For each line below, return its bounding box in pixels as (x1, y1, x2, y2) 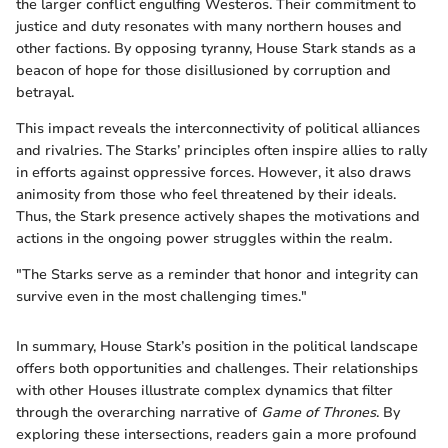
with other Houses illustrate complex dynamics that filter (16, 380, 393, 400)
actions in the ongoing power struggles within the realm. (16, 228, 392, 248)
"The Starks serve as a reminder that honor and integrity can (16, 264, 418, 284)
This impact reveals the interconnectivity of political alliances (16, 118, 420, 138)
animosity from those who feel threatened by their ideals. (16, 184, 396, 204)
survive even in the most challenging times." (16, 286, 307, 306)
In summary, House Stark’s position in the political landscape (16, 336, 418, 356)
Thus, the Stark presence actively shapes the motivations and (16, 206, 420, 226)
